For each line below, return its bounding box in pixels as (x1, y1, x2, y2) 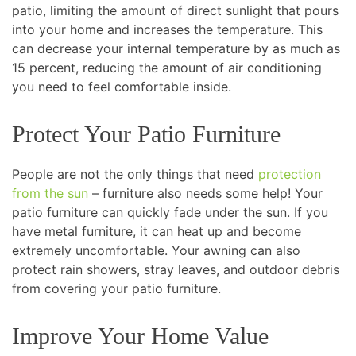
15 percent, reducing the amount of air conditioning (12, 59, 322, 75)
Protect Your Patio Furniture (12, 120, 287, 147)
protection (258, 165, 321, 182)
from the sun (12, 184, 88, 201)
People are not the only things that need (12, 165, 258, 182)
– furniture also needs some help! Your (88, 184, 323, 201)
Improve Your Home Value (12, 322, 269, 349)
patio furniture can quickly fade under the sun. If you (12, 203, 328, 220)
